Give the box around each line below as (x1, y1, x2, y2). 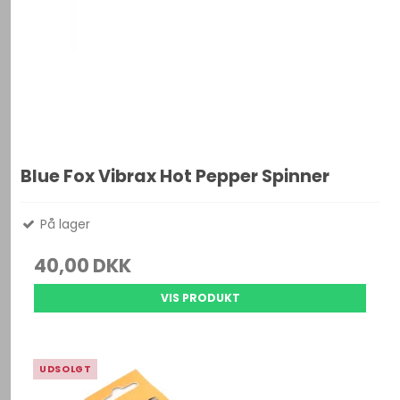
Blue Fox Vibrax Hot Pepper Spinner (21, 164, 330, 189)
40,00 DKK (34, 253, 132, 279)
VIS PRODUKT (160, 290, 240, 306)
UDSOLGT (39, 362, 92, 377)
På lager (37, 215, 91, 234)
